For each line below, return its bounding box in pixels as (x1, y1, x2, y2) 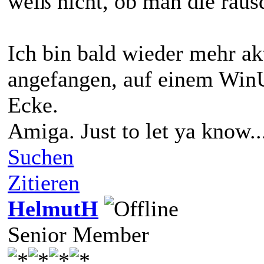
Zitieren (8, 170, 80, 195)
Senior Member (8, 222, 149, 247)
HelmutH (8, 196, 98, 221)
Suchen (8, 144, 74, 169)
